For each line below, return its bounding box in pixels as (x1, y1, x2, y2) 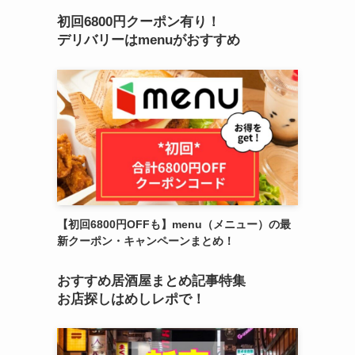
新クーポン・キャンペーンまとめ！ (57, 234, 235, 247)
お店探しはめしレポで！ (57, 291, 205, 307)
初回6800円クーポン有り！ (57, 14, 220, 30)
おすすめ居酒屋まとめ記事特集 (57, 273, 246, 288)
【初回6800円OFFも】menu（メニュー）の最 (57, 217, 291, 231)
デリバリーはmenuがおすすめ (57, 32, 240, 48)
